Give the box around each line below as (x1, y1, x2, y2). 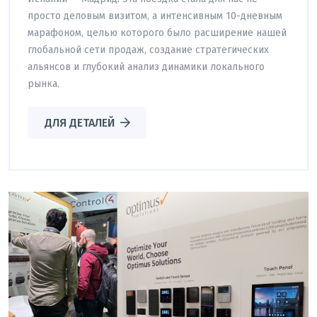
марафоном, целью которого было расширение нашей (28, 26, 287, 39)
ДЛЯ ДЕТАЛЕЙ (44, 115, 115, 129)
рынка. (28, 77, 59, 90)
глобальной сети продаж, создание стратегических (28, 43, 269, 56)
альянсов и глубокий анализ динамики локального (28, 60, 265, 73)
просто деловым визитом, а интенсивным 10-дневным (28, 9, 282, 22)
